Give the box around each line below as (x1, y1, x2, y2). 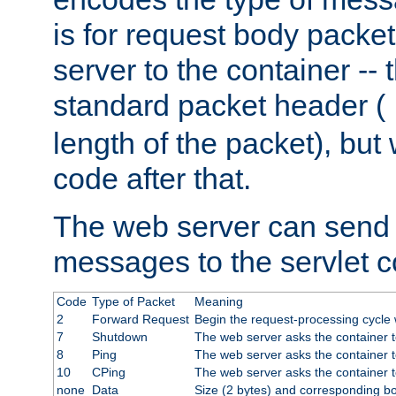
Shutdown (91, 330, 148, 345)
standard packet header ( (53, 88, 385, 123)
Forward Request (91, 312, 189, 327)
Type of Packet (91, 294, 175, 309)
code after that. (53, 162, 251, 196)
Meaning (194, 294, 243, 309)
